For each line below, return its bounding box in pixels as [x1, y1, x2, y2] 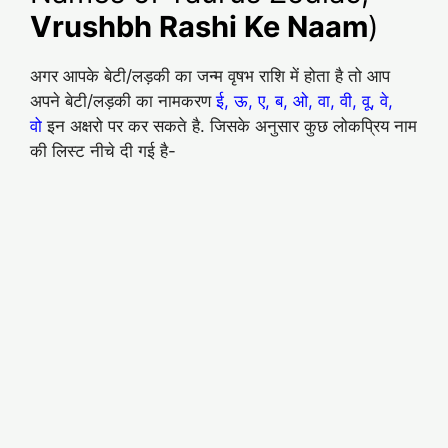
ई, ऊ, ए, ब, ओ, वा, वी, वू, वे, [216, 91, 393, 112]
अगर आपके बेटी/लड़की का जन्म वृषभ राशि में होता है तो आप [30, 66, 390, 87]
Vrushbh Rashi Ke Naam [30, 9, 368, 45]
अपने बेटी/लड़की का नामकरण [30, 91, 216, 112]
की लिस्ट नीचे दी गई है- [30, 141, 176, 162]
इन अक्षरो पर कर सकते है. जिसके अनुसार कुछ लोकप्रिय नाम [47, 116, 417, 137]
